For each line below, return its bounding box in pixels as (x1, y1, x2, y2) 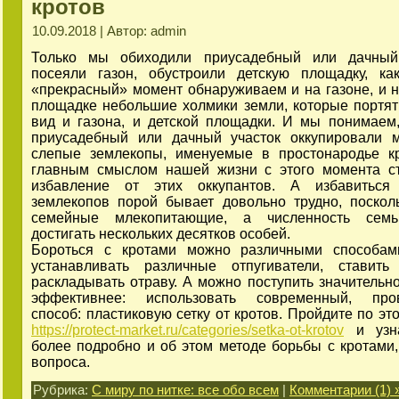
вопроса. (31, 354, 90, 370)
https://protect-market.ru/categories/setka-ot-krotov (31, 322, 344, 338)
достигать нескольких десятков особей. (31, 226, 290, 242)
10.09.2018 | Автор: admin (32, 24, 186, 39)
